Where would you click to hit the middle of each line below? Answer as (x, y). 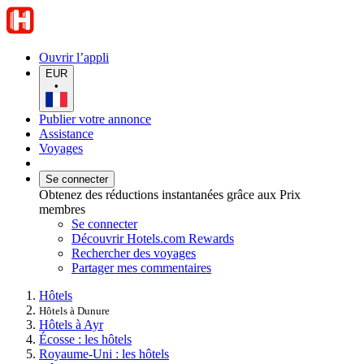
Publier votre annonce (95, 119)
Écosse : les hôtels (85, 339)
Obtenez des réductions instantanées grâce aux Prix (170, 194)
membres (62, 209)
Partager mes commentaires (141, 267)
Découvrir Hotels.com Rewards (153, 238)
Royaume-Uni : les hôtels (104, 353)
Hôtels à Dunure (74, 310)
